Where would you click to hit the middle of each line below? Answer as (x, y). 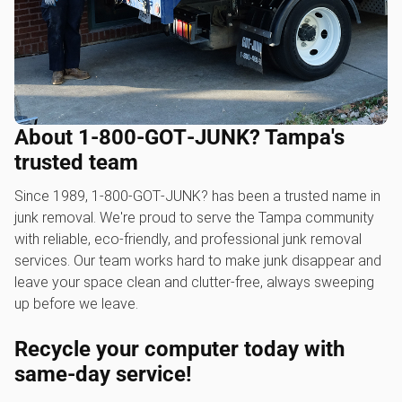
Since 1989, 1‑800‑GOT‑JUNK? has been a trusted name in (197, 196)
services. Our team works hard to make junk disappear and (198, 261)
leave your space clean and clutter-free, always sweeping (194, 282)
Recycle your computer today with (179, 349)
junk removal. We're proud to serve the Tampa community (194, 218)
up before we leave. (76, 304)
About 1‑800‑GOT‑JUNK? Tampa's (179, 137)
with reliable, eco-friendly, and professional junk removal (188, 239)
